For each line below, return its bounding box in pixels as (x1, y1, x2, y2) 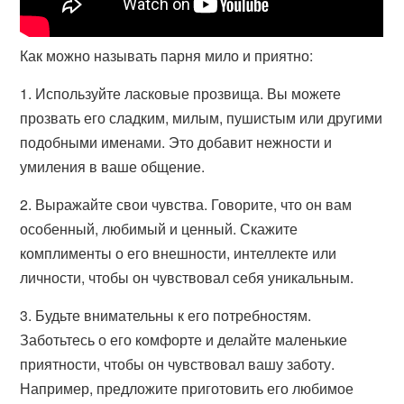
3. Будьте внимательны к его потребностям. (20, 305, 312, 326)
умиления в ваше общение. (20, 156, 206, 177)
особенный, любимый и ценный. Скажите (20, 218, 298, 239)
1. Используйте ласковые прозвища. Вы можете (20, 83, 342, 104)
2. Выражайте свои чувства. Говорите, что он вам (20, 194, 353, 215)
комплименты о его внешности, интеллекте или (20, 243, 337, 263)
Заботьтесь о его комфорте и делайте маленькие (20, 329, 348, 350)
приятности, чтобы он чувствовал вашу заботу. (20, 353, 335, 374)
